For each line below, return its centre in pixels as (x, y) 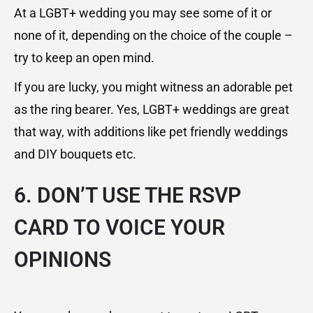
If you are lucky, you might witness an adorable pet (153, 87)
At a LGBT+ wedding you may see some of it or (143, 13)
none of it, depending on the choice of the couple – (153, 36)
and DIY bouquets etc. (75, 154)
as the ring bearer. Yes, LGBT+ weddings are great (152, 110)
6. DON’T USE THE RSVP (128, 196)
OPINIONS (63, 260)
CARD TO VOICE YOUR (119, 228)
